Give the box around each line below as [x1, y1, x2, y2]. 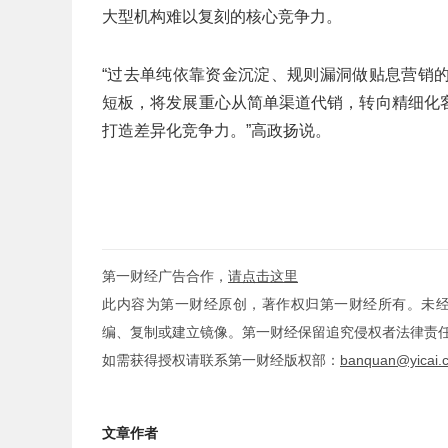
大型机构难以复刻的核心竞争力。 [102, 8, 342, 25]
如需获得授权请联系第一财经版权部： [102, 352, 340, 368]
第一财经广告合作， [102, 268, 228, 284]
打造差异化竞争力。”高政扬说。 [102, 122, 331, 139]
